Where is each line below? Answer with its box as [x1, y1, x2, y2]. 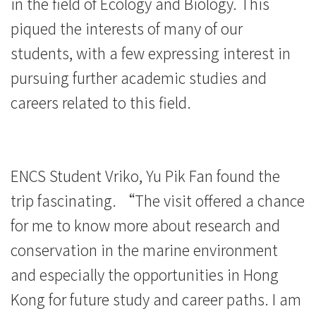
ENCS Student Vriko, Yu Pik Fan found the [11, 164, 280, 186]
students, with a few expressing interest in [11, 42, 291, 64]
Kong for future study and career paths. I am [11, 288, 301, 310]
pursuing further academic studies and [11, 67, 267, 89]
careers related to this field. [11, 92, 191, 114]
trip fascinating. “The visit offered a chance [11, 189, 305, 211]
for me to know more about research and [11, 214, 280, 236]
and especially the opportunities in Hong [11, 263, 279, 285]
